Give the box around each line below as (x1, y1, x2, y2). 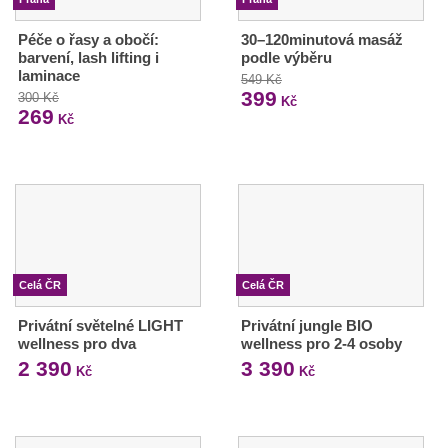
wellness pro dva (18, 335, 136, 353)
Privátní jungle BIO (240, 317, 373, 335)
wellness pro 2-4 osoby (240, 335, 402, 353)
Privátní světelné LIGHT (18, 317, 183, 335)
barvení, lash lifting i (18, 49, 159, 67)
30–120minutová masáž (240, 31, 403, 49)
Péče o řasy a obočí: (18, 31, 159, 49)
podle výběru (240, 49, 332, 67)
